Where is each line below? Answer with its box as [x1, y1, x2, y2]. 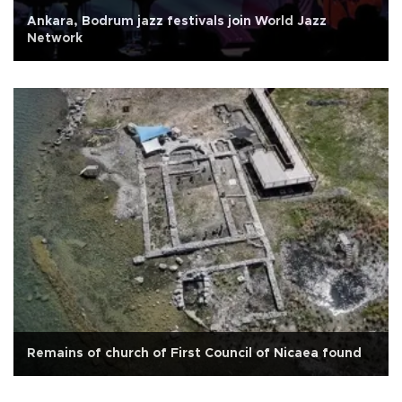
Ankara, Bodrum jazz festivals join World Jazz [27, 15, 327, 29]
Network [27, 32, 83, 46]
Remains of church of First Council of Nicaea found [27, 346, 362, 360]
